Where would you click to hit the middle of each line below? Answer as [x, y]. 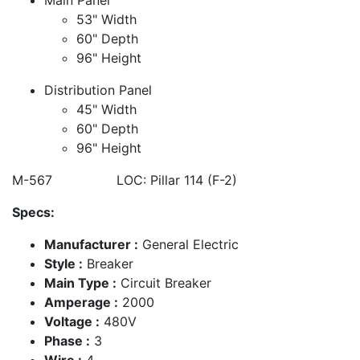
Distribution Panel [98, 90]
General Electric [188, 244]
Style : [63, 263]
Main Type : [80, 282]
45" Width [106, 109]
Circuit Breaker [164, 282]
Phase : [67, 340]
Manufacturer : [91, 244]
